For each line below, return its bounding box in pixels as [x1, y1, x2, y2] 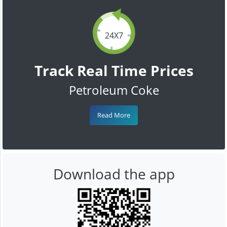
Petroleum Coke [68, 81, 159, 98]
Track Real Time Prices [34, 60, 194, 80]
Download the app [53, 164, 175, 183]
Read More [97, 110, 130, 120]
